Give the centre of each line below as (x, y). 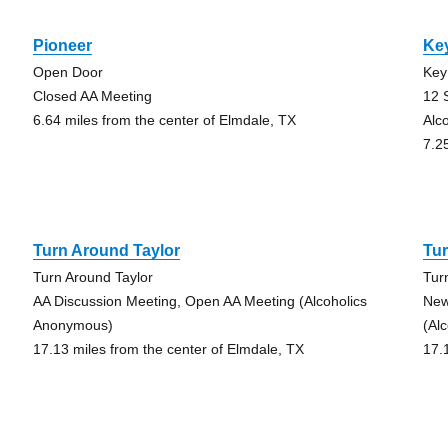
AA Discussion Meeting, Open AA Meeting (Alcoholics (199, 301)
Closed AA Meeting (92, 96)
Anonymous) (72, 325)
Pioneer (62, 45)
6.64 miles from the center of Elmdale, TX (164, 120)
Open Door (67, 72)
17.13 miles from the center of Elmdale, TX (168, 349)
